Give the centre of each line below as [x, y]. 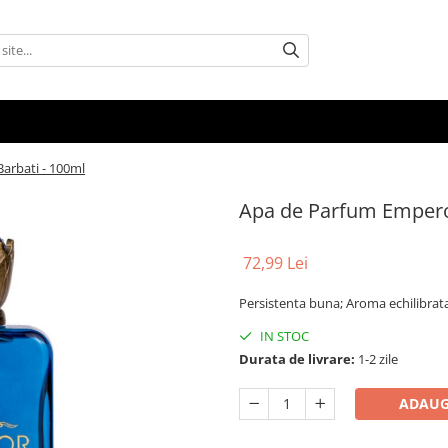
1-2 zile [376, 359]
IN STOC [283, 336]
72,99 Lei [275, 263]
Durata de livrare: [297, 359]
